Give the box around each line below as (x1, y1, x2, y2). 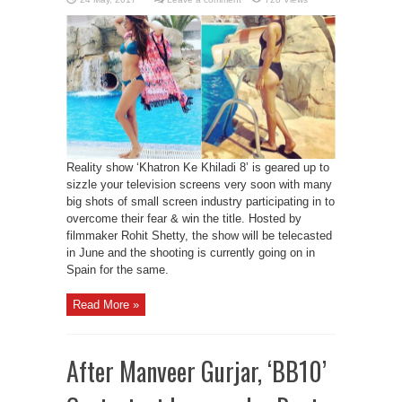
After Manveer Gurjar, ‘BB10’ (66, 353, 327, 389)
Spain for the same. (66, 263, 169, 276)
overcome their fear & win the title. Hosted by (66, 212, 301, 225)
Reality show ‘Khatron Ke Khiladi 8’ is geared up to (66, 161, 329, 174)
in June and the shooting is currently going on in (66, 246, 315, 259)
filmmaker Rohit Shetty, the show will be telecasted (66, 229, 332, 242)
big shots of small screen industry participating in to (66, 195, 335, 208)
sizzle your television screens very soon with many (66, 178, 332, 191)
